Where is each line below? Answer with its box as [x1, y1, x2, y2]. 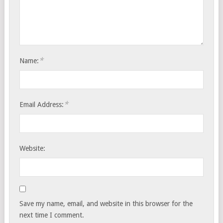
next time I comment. [19, 211, 85, 219]
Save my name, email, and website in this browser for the [19, 199, 193, 208]
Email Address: [19, 100, 64, 109]
